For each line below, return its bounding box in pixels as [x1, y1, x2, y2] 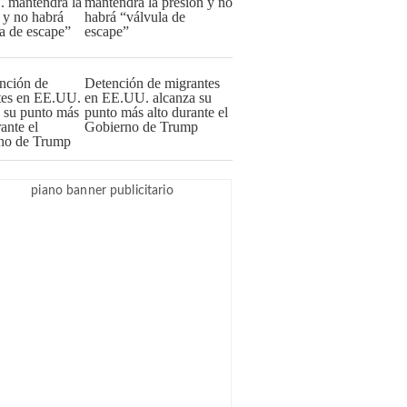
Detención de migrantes [84, 75, 220, 91]
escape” [84, 24, 129, 39]
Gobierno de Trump [84, 119, 198, 134]
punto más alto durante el [84, 104, 228, 120]
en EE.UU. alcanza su [84, 90, 212, 105]
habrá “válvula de [84, 9, 185, 25]
